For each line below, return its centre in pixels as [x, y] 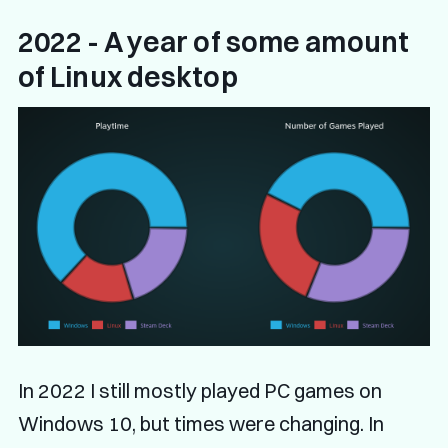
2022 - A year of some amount [213, 41]
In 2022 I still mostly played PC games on [199, 391]
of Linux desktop [127, 76]
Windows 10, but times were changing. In [200, 424]
